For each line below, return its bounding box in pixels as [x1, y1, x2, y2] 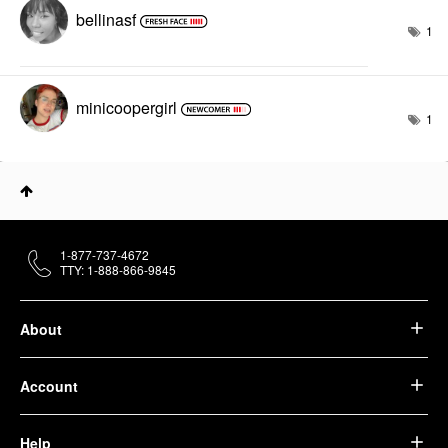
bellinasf [76, 7, 136, 31]
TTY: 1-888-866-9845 [60, 260, 176, 278]
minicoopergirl [76, 95, 177, 119]
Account [20, 375, 78, 396]
